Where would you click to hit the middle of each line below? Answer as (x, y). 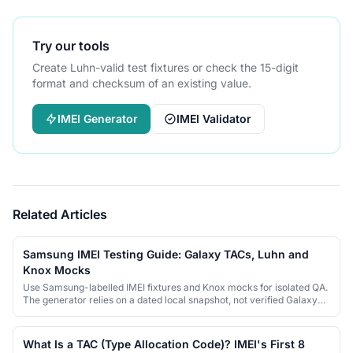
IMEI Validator (214, 119)
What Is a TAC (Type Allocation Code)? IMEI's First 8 (164, 344)
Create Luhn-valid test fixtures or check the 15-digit (165, 67)
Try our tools (71, 46)
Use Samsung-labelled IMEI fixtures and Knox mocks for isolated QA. (175, 287)
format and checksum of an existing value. (142, 83)
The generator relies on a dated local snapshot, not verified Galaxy (170, 300)
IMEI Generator (98, 119)
